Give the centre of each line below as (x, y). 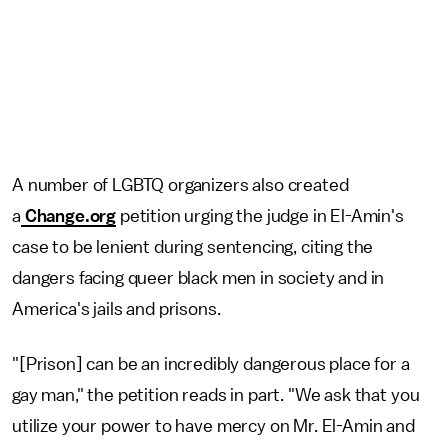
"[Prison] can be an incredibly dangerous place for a (211, 364)
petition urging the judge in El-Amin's (260, 216)
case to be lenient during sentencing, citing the (193, 247)
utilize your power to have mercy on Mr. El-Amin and (213, 426)
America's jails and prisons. (116, 309)
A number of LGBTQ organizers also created (180, 185)
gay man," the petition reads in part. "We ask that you (216, 395)
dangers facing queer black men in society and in (198, 278)
